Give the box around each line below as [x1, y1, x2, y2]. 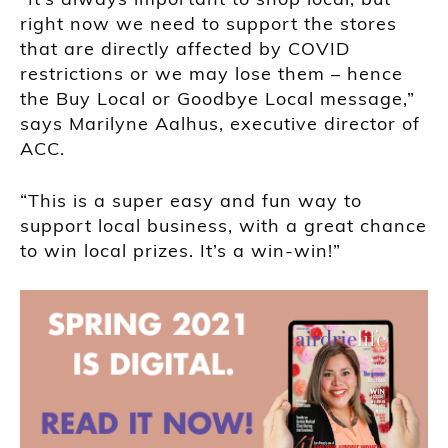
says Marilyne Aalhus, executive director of [20, 112, 420, 136]
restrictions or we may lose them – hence [20, 62, 403, 86]
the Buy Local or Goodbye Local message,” [20, 87, 415, 111]
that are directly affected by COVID [20, 37, 350, 61]
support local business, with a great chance [20, 214, 427, 238]
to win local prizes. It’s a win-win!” [20, 239, 341, 263]
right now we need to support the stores [20, 12, 397, 36]
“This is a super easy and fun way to [20, 189, 362, 213]
